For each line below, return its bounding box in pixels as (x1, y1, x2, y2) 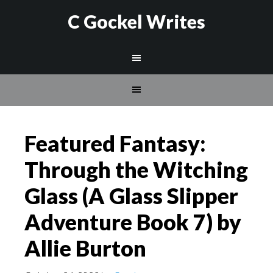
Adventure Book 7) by (24, 208, 241, 235)
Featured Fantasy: (24, 130, 206, 157)
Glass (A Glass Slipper (24, 182, 238, 209)
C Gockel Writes (68, 10, 205, 32)
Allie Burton (24, 235, 146, 261)
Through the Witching (24, 156, 248, 183)
